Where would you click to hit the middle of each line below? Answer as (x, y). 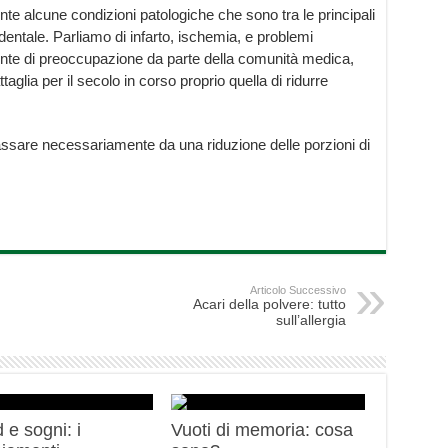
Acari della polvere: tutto (269, 304)
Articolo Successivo (297, 290)
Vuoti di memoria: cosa (262, 430)
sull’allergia (310, 320)
